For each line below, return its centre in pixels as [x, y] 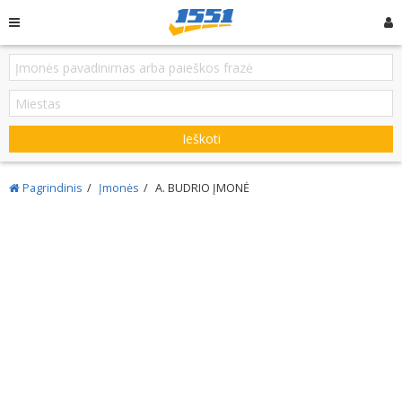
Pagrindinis [51, 188]
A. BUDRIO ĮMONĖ [202, 188]
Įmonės [119, 188]
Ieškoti [201, 139]
